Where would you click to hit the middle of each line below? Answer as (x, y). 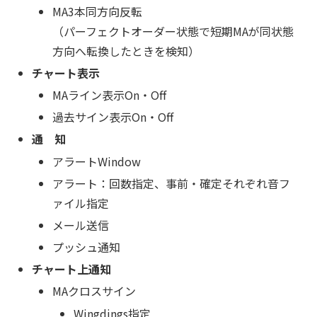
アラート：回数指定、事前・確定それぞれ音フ (172, 183)
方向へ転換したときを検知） (126, 51)
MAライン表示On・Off (110, 94)
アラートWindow (97, 161)
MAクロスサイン (94, 291)
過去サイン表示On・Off (113, 117)
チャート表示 (66, 73)
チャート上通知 (72, 269)
